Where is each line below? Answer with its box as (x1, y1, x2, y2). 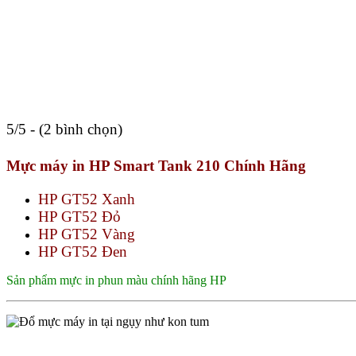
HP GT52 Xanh (38, 191, 139, 208)
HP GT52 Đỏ (38, 208, 125, 226)
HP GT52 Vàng (38, 226, 135, 243)
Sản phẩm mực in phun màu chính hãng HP (6, 273, 226, 288)
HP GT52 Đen (38, 243, 127, 261)
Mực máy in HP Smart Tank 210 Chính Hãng (6, 157, 306, 174)
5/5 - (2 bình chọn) (6, 120, 122, 137)
